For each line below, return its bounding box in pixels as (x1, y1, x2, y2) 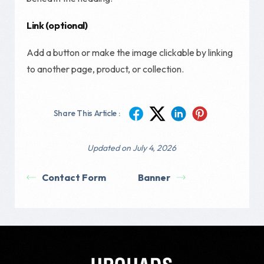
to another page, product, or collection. (27, 63, 184, 75)
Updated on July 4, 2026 (87, 143, 177, 154)
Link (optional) (27, 19, 88, 31)
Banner (137, 171, 170, 184)
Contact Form (42, 171, 106, 184)
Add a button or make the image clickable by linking (27, 47, 233, 59)
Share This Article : (53, 107, 120, 118)
